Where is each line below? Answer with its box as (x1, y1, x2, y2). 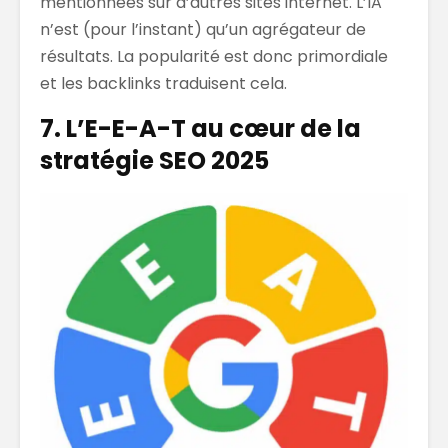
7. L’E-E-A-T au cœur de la (40, 112, 361, 146)
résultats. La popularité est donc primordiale (40, 45, 388, 69)
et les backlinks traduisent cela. (40, 72, 287, 96)
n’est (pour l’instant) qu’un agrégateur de (40, 18, 366, 42)
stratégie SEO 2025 (40, 144, 269, 178)
